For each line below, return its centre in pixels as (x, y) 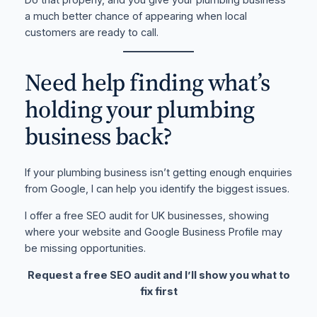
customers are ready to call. (91, 32)
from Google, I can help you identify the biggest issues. (157, 189)
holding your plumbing (139, 109)
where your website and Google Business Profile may (153, 232)
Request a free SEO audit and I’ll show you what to (158, 275)
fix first (158, 291)
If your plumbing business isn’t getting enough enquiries (158, 173)
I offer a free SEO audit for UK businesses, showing (146, 215)
